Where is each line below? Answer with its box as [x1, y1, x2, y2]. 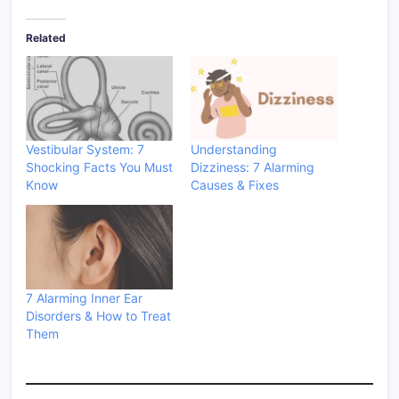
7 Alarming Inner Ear [26, 289, 142, 305]
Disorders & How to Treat [26, 307, 171, 323]
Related [26, 31, 66, 45]
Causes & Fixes [191, 176, 279, 192]
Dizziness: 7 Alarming [191, 159, 314, 175]
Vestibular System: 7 [26, 141, 144, 157]
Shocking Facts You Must [26, 159, 173, 175]
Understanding [191, 141, 277, 157]
